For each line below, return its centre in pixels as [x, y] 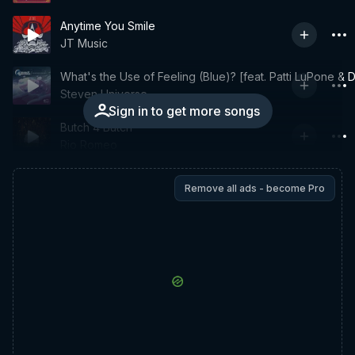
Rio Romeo [89, 145]
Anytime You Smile [108, 26]
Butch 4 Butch [96, 127]
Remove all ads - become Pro [255, 188]
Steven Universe [104, 94]
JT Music [84, 43]
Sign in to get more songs [184, 111]
